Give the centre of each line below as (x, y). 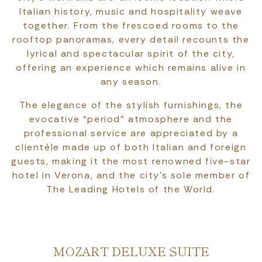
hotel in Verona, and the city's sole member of (131, 175)
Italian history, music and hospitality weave (131, 12)
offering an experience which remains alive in (131, 68)
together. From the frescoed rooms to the (131, 26)
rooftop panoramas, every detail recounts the (131, 40)
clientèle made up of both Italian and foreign (131, 147)
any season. (131, 82)
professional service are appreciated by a (131, 133)
